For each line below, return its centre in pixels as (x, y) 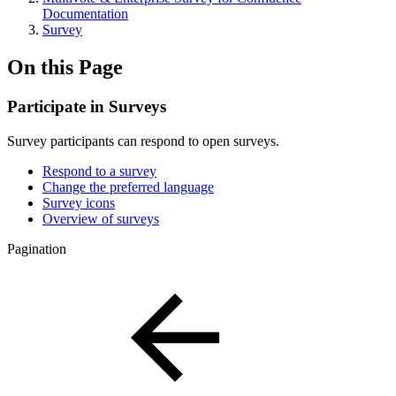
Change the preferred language (128, 187)
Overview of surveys (101, 218)
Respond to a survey (99, 171)
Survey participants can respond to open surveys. (143, 141)
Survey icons (79, 202)
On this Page (65, 67)
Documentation (85, 14)
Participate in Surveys (87, 106)
